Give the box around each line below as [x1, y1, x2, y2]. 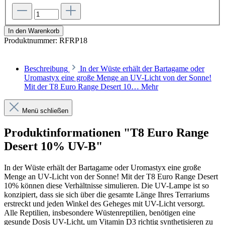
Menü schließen [22, 107, 68, 115]
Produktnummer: [4, 36, 59, 45]
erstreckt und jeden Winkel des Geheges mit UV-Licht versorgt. [4, 199, 207, 208]
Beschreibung [24, 64, 68, 73]
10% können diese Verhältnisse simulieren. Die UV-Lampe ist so [4, 181, 209, 190]
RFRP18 [59, 36, 87, 45]
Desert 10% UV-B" [4, 140, 102, 153]
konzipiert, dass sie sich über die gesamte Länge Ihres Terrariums [4, 190, 209, 199]
